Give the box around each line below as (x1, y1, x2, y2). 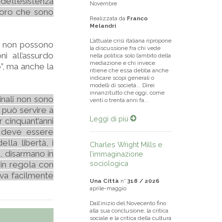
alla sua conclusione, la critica (90, 207, 168, 214)
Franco (127, 15, 148, 22)
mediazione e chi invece (90, 59, 155, 66)
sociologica (90, 159, 128, 167)
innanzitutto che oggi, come (90, 89, 165, 96)
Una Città (90, 177, 119, 184)
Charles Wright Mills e (90, 140, 163, 149)
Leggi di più (90, 114, 130, 123)
